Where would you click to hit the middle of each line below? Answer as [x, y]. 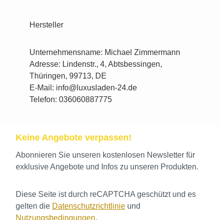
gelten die [34, 206]
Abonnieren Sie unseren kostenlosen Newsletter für [105, 155]
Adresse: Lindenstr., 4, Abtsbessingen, [96, 64]
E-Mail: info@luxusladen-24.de [83, 87]
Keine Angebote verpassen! [74, 137]
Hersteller [47, 25]
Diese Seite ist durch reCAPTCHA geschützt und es [106, 194]
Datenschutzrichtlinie [89, 206]
